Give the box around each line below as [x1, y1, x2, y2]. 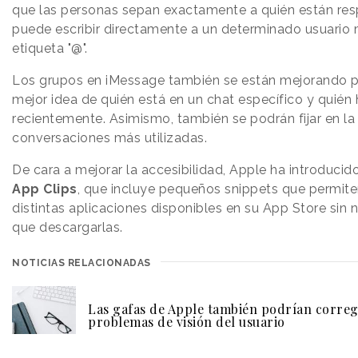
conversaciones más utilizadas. [12, 130, 207, 146]
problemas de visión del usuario [88, 313, 285, 331]
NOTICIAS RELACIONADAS [12, 257, 151, 269]
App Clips [12, 181, 78, 197]
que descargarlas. [12, 220, 123, 236]
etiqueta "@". [12, 41, 88, 57]
